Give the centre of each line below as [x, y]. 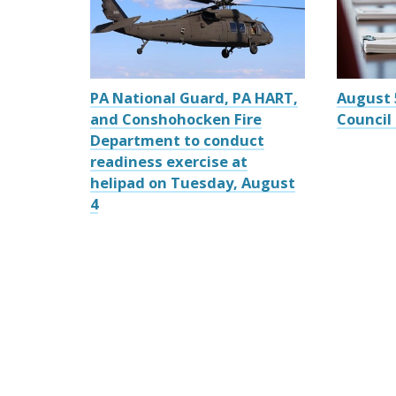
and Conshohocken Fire [176, 119]
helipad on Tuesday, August [193, 183]
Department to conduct [177, 141]
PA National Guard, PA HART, [194, 98]
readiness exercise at [169, 162]
